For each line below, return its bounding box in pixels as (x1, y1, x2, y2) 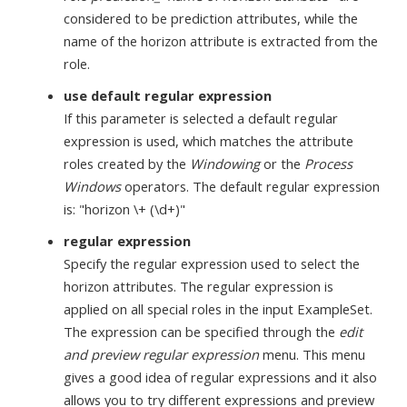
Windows (64, 176, 121, 195)
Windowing (190, 154, 260, 173)
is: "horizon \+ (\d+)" (64, 199, 185, 218)
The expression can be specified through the (64, 322, 339, 341)
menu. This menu (259, 344, 365, 363)
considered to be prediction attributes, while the (64, 8, 358, 27)
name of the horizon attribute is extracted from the (64, 31, 378, 50)
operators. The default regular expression (121, 176, 380, 195)
